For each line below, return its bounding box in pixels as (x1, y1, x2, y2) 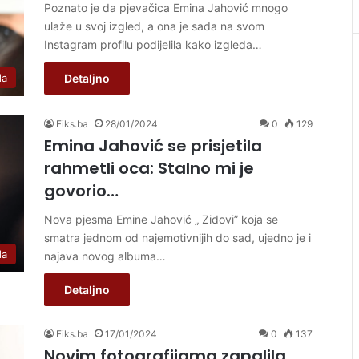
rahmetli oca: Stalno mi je (44, 156, 254, 179)
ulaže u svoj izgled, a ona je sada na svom (44, 18, 264, 33)
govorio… (44, 179, 119, 202)
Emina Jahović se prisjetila (44, 134, 262, 157)
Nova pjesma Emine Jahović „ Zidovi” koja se (44, 212, 278, 226)
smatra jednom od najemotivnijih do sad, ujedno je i (44, 230, 311, 244)
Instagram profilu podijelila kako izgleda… (44, 37, 262, 51)
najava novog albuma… (44, 248, 166, 263)
